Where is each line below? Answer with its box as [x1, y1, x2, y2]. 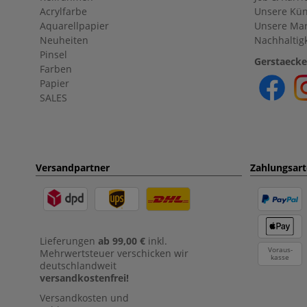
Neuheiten [40, 34, 88, 47]
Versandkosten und [40, 291, 129, 304]
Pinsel [40, 48, 67, 61]
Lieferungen [40, 234, 95, 247]
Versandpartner [36, 161, 110, 174]
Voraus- [267, 245, 293, 254]
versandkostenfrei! [40, 271, 129, 284]
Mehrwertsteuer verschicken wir [40, 247, 188, 260]
